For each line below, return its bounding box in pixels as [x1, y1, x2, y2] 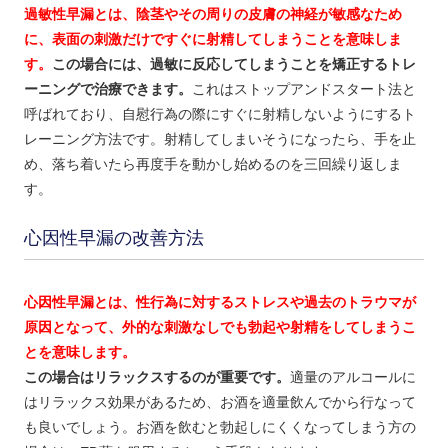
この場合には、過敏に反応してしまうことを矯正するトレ [51, 55, 416, 72]
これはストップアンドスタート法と [191, 80, 416, 97]
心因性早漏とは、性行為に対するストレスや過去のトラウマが [23, 293, 416, 310]
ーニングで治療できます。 [23, 80, 192, 97]
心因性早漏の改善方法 [23, 227, 204, 248]
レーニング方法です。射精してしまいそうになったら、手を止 [23, 130, 416, 147]
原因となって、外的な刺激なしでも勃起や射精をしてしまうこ [23, 318, 416, 335]
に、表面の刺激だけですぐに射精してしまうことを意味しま [23, 30, 402, 47]
